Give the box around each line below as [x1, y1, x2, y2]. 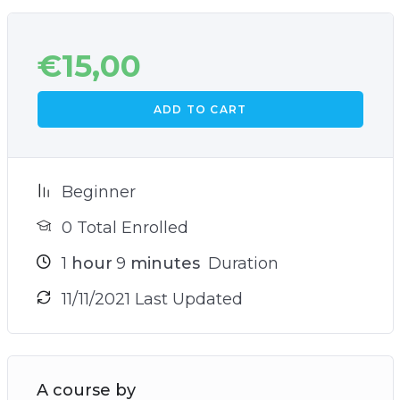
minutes [125, 253, 200, 273]
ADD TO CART [153, 102, 247, 116]
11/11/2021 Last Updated [61, 288, 243, 309]
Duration [203, 253, 279, 273]
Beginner [61, 181, 136, 202]
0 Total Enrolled [61, 217, 188, 237]
